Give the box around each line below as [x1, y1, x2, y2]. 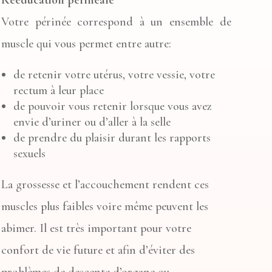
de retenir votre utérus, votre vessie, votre [13, 67, 215, 82]
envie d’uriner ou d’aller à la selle [13, 114, 171, 129]
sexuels [13, 146, 46, 161]
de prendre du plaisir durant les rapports [13, 130, 211, 145]
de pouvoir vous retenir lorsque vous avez [13, 98, 212, 114]
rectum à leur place [13, 83, 104, 98]
